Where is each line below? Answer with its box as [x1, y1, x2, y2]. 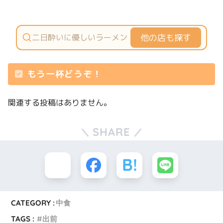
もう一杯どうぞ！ [27, 67, 102, 80]
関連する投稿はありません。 [8, 97, 111, 108]
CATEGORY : [11, 198, 55, 208]
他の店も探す [140, 31, 191, 43]
